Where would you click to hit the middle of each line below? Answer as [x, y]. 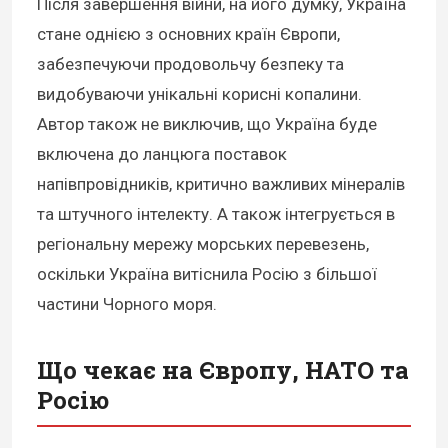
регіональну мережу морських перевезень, [203, 243]
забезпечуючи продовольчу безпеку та [190, 63]
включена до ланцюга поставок [162, 153]
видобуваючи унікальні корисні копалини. [199, 93]
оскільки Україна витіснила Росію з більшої [207, 273]
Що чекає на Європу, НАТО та [223, 369]
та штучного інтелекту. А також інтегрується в [216, 213]
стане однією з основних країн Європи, [188, 33]
